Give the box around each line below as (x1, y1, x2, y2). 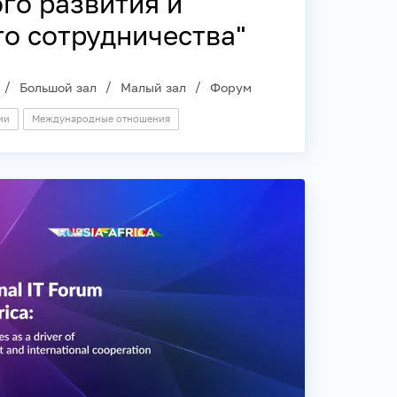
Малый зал (121, 79, 186, 95)
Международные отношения (32, 112, 170, 124)
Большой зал (19, 79, 97, 95)
